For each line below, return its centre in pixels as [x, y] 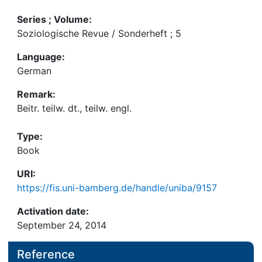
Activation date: [53, 211]
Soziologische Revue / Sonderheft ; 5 [99, 33]
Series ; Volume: [54, 19]
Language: [41, 57]
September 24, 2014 [62, 225]
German [34, 71]
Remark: [36, 94]
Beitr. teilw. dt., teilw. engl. [74, 108]
